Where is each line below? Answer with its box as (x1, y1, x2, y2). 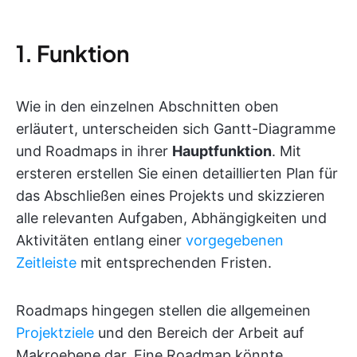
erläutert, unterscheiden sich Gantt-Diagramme (16, 120, 335, 138)
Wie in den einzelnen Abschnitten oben (16, 98, 279, 116)
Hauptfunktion (172, 143, 272, 160)
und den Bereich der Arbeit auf (94, 324, 304, 342)
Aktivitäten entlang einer (16, 232, 186, 249)
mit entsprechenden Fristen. (76, 254, 272, 272)
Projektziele (16, 324, 94, 342)
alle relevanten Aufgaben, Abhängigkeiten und (16, 210, 327, 227)
